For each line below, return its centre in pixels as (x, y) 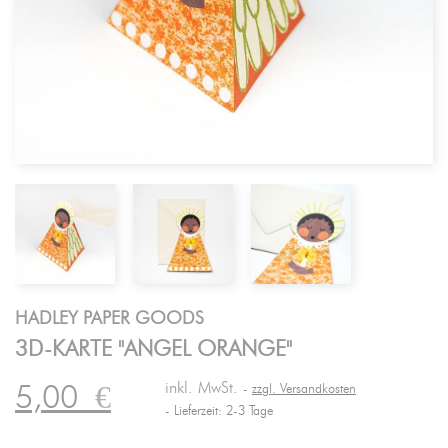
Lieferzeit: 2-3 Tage (221, 411)
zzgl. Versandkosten (304, 389)
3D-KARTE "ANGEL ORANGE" (153, 349)
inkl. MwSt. (204, 388)
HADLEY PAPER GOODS (109, 319)
